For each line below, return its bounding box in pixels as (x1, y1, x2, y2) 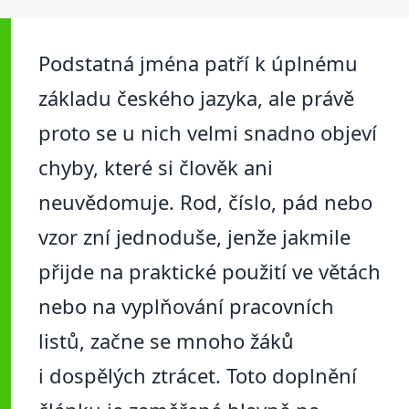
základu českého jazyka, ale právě (38, 84, 354, 112)
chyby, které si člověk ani (38, 153, 273, 182)
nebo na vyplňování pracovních (38, 292, 334, 320)
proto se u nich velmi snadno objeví (38, 119, 377, 147)
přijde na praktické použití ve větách (38, 257, 381, 286)
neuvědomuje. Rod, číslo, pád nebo (38, 188, 372, 216)
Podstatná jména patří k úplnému (38, 49, 358, 78)
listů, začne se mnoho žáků (38, 327, 294, 355)
